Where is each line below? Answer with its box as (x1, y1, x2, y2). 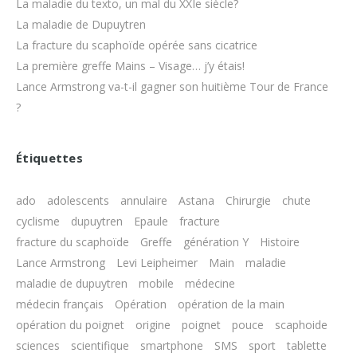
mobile (139, 276, 174, 291)
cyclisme (16, 214, 60, 229)
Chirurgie (226, 193, 271, 208)
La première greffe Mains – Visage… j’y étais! (16, 58, 245, 73)
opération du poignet (16, 317, 124, 332)
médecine (185, 276, 235, 291)
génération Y (183, 234, 249, 249)
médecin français (16, 296, 104, 312)
